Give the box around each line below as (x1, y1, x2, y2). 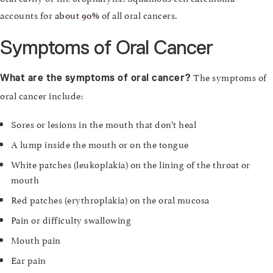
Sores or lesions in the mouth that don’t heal (10, 116, 197, 130)
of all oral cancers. (99, 7, 177, 22)
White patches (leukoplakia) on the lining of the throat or (10, 156, 250, 171)
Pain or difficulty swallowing (10, 211, 132, 226)
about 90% (54, 7, 99, 22)
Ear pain (10, 252, 46, 266)
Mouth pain (10, 232, 61, 246)
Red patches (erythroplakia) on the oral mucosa (10, 191, 210, 206)
